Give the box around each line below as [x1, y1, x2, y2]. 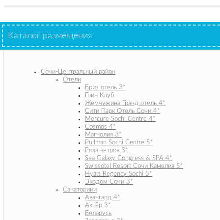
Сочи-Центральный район [41, 68, 115, 75]
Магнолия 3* [85, 131, 122, 138]
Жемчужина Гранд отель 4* [85, 100, 165, 107]
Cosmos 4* [85, 123, 116, 130]
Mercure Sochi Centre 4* [85, 115, 156, 122]
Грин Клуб [85, 92, 114, 99]
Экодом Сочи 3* [85, 178, 133, 185]
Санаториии [63, 186, 97, 193]
